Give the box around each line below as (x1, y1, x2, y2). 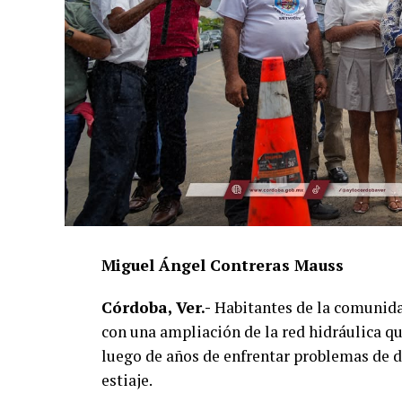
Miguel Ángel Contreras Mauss (101, 255, 344, 276)
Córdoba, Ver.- (101, 297, 211, 319)
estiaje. (101, 370, 153, 391)
